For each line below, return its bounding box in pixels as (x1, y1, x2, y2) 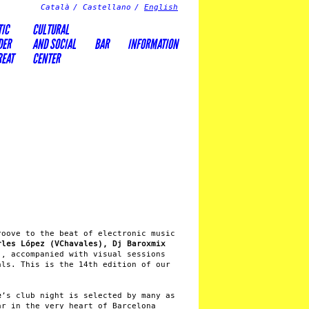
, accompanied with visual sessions (1, 250, 166, 259)
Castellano (83, 3, 131, 12)
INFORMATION (128, 36, 178, 52)
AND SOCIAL (32, 36, 76, 52)
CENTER (32, 50, 60, 67)
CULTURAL (32, 21, 69, 38)
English (144, 3, 178, 12)
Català (41, 3, 70, 12)
